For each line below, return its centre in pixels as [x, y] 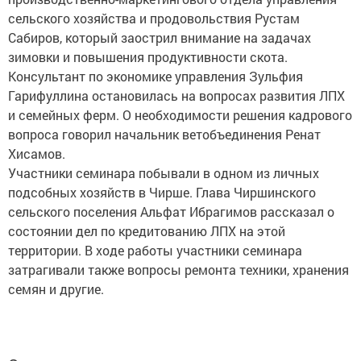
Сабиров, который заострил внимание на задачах [160, 37]
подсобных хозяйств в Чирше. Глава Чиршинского [162, 192]
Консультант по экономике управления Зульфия [156, 76]
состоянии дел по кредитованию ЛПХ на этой [147, 231]
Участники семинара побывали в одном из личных [164, 173]
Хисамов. [37, 154]
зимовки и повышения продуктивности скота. [148, 57]
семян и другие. [56, 289]
